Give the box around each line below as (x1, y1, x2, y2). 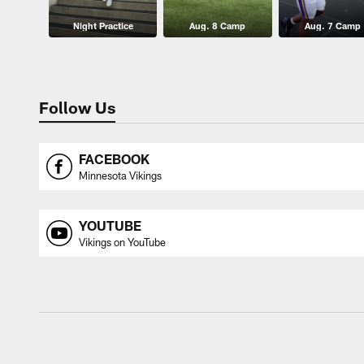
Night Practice (72, 19, 133, 31)
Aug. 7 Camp (304, 19, 361, 31)
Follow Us (39, 97, 115, 117)
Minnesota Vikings (79, 168, 162, 182)
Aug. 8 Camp (189, 19, 246, 31)
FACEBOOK (79, 150, 149, 167)
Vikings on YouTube (79, 235, 166, 249)
